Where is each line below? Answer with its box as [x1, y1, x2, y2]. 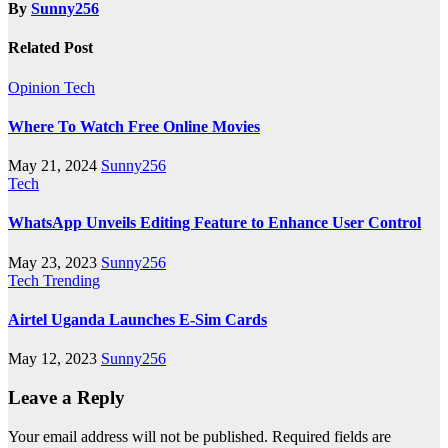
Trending [43, 271, 100, 289]
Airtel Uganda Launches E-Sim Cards [8, 310, 267, 328]
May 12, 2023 [8, 350, 101, 368]
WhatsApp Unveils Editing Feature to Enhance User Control [8, 214, 421, 232]
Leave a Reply [8, 386, 125, 408]
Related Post [8, 39, 93, 57]
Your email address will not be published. [8, 427, 268, 445]
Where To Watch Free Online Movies [8, 117, 260, 135]
